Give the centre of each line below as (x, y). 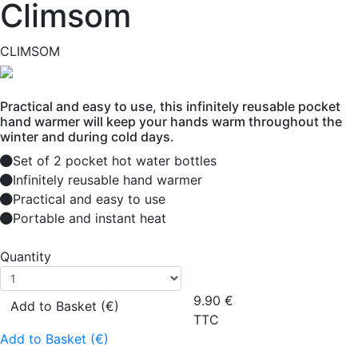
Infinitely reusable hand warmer (107, 180)
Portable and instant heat (89, 218)
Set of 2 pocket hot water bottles (115, 161)
